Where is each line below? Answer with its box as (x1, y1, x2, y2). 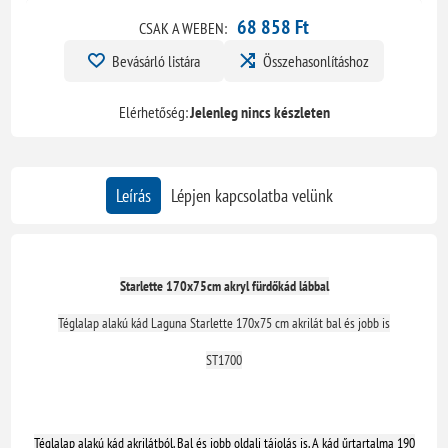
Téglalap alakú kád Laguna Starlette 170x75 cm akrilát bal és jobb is (58, 314, 390, 333)
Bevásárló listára (112, 51, 200, 72)
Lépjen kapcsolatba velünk (170, 184, 333, 208)
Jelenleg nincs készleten (189, 102, 330, 123)
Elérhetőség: (118, 102, 188, 123)
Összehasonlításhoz (262, 51, 369, 72)
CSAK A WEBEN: (139, 18, 227, 39)
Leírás (115, 184, 151, 208)
